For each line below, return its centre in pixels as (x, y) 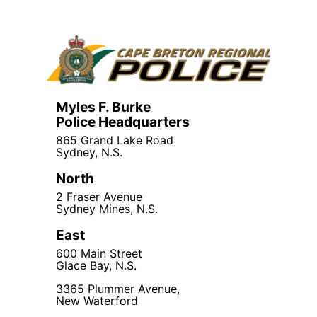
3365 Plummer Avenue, (118, 288)
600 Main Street (99, 253)
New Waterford (97, 300)
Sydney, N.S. (89, 152)
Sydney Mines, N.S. (107, 208)
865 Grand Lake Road (115, 140)
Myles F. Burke (103, 106)
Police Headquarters (123, 121)
